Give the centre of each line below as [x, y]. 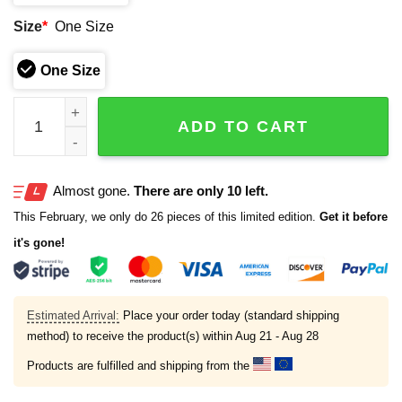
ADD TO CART [243, 127]
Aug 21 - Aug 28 [277, 336]
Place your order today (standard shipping [229, 315]
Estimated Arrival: [73, 315]
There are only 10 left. [201, 190]
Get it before [352, 216]
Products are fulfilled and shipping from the [140, 365]
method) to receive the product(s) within [131, 336]
